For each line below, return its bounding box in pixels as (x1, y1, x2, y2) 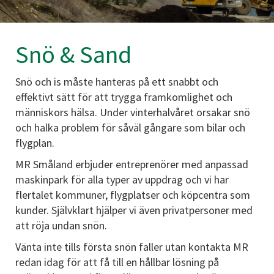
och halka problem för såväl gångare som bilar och (15, 120, 245, 135)
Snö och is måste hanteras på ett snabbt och (15, 75, 218, 89)
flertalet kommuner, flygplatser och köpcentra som (15, 188, 250, 202)
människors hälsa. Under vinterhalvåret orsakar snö (15, 105, 250, 119)
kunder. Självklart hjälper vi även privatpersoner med (15, 203, 253, 217)
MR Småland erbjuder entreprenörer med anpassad (15, 157, 248, 171)
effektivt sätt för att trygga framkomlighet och (15, 90, 232, 104)
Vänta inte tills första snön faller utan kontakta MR (15, 240, 248, 254)
